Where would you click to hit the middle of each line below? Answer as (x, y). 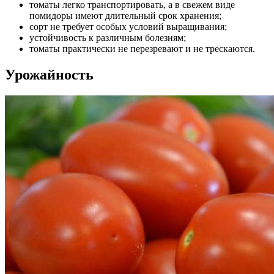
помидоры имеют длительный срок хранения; (125, 16)
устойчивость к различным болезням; (108, 38)
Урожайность (49, 75)
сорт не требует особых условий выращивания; (128, 27)
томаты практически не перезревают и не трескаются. (142, 49)
